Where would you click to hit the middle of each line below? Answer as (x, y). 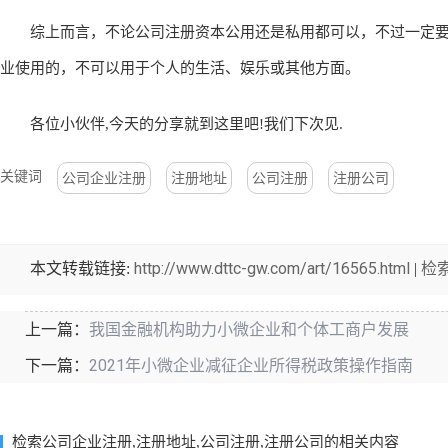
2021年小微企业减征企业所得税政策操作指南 (251, 365)
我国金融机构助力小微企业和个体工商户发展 (249, 329)
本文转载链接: (82, 268)
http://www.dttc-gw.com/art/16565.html (272, 268)
